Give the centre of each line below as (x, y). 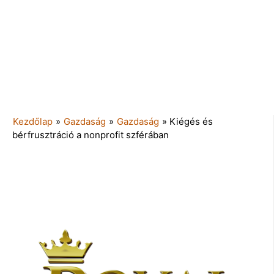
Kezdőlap (33, 121)
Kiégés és (191, 121)
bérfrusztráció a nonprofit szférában (91, 135)
